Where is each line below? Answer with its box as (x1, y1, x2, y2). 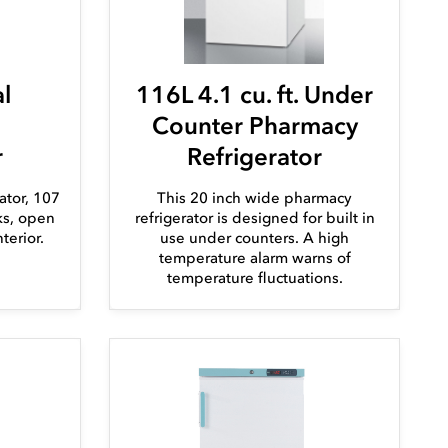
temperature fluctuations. (166, 269, 343, 288)
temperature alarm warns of (158, 249, 351, 268)
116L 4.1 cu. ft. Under (136, 80, 374, 110)
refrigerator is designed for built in (134, 209, 375, 228)
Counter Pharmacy (151, 111, 358, 141)
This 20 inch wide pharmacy (157, 189, 353, 208)
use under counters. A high (160, 229, 350, 248)
